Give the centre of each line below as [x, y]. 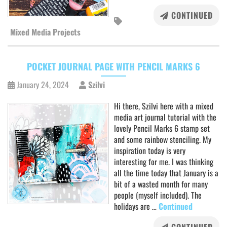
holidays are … [136, 206]
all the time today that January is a [166, 173]
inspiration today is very [150, 150]
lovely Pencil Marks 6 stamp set [162, 128]
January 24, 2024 [43, 85]
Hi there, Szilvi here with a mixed [164, 106]
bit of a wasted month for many [161, 184]
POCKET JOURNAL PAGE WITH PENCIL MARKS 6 [113, 66]
